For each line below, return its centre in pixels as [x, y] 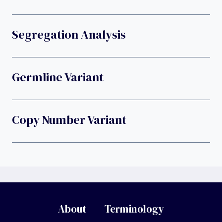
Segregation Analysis [69, 35]
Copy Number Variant [69, 120]
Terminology [135, 209]
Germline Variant [58, 77]
